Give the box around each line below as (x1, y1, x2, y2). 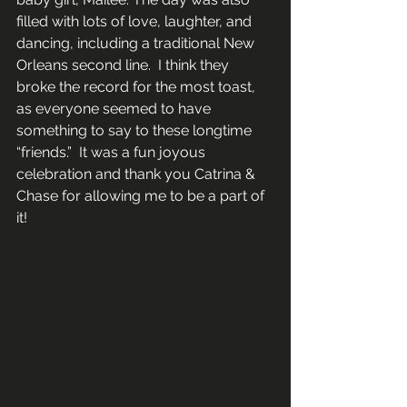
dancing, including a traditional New (16, 34, 258, 52)
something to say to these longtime (16, 121, 255, 139)
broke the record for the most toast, (16, 77, 259, 95)
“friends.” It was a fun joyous (16, 143, 209, 161)
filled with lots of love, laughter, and (16, 12, 255, 30)
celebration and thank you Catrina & (16, 164, 259, 183)
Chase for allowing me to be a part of (16, 186, 268, 204)
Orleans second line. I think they (16, 55, 233, 74)
